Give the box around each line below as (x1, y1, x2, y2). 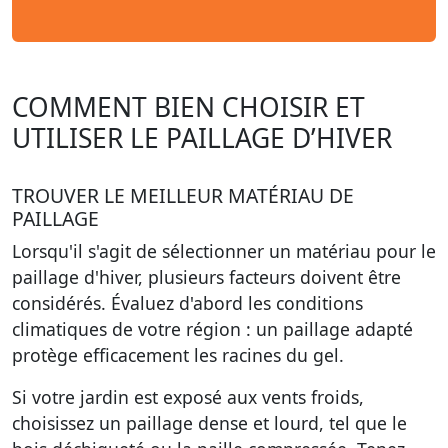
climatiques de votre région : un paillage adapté (12, 317, 413, 341)
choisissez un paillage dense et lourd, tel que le (12, 411, 407, 435)
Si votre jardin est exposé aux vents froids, (12, 385, 364, 409)
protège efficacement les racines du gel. (12, 343, 344, 367)
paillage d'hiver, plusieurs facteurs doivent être (12, 265, 401, 289)
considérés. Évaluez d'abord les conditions (12, 291, 363, 315)
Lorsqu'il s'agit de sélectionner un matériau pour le (12, 239, 436, 263)
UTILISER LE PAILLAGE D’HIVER (12, 120, 392, 156)
